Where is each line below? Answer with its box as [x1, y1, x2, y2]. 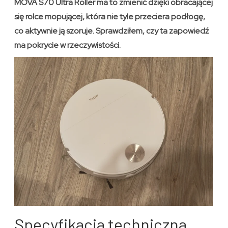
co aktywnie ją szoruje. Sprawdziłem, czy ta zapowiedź [14, 25, 209, 37]
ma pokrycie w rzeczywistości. [14, 40, 121, 51]
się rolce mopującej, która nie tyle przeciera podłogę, [14, 11, 206, 22]
